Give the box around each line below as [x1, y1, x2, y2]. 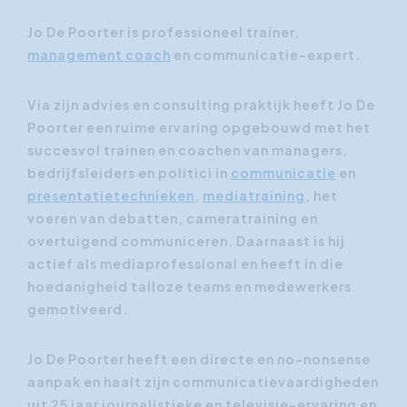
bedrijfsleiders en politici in [27, 164, 231, 181]
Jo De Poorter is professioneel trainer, [27, 24, 300, 40]
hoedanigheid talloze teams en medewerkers [27, 278, 352, 294]
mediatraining [203, 187, 305, 203]
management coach [27, 46, 171, 63]
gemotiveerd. [27, 301, 131, 317]
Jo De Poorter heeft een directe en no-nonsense [27, 351, 371, 367]
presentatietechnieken [27, 187, 194, 203]
